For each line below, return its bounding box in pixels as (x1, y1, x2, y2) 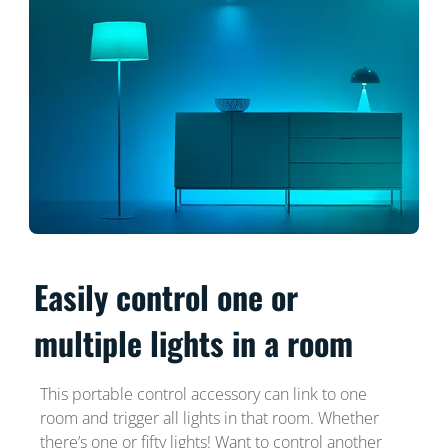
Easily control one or (34, 272, 299, 320)
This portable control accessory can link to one (39, 382, 367, 405)
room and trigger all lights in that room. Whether (39, 406, 379, 429)
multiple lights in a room (34, 318, 354, 366)
